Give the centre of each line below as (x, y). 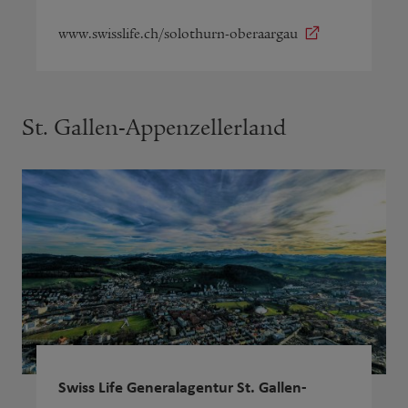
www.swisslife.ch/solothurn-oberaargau (178, 33)
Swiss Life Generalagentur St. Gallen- (183, 386)
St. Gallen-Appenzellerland (154, 127)
